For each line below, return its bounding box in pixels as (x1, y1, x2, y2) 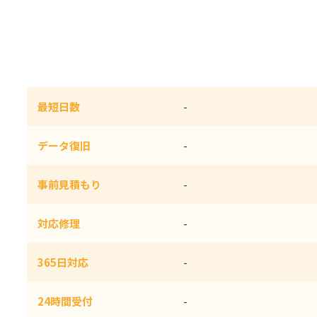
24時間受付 (38, 294, 93, 309)
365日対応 (38, 255, 88, 270)
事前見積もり (38, 177, 101, 192)
